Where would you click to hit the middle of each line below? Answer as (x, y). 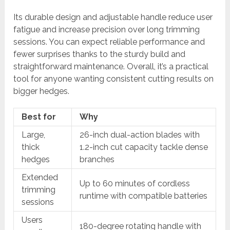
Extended (40, 178)
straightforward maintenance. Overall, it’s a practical (111, 67)
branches (97, 160)
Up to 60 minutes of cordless (135, 184)
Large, (34, 135)
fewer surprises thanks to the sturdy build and (100, 54)
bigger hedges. (42, 91)
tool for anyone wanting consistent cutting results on (114, 79)
